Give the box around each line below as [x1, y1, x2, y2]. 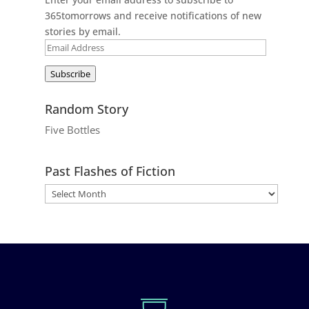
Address [43, 55, 82, 69]
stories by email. [44, 24, 121, 38]
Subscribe [50, 67, 90, 80]
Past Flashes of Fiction [44, 162, 175, 179]
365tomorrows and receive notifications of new [44, 8, 261, 22]
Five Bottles [44, 122, 100, 137]
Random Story [44, 100, 128, 117]
